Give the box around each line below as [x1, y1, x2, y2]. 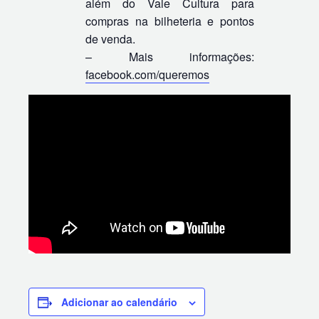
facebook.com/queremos [85, 66, 209, 83]
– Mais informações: [85, 48, 255, 65]
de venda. [85, 30, 136, 47]
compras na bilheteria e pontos [85, 12, 255, 29]
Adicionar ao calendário [61, 295, 177, 310]
